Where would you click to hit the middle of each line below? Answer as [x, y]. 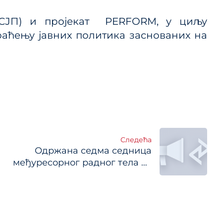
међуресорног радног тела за [82, 162]
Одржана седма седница [93, 150]
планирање [125, 174]
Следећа [136, 139]
